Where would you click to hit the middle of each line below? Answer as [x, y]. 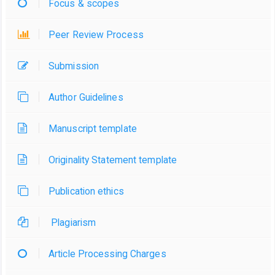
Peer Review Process [96, 35]
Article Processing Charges [107, 254]
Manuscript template [93, 129]
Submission [74, 66]
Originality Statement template [113, 160]
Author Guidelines [86, 98]
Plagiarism [72, 223]
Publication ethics [86, 192]
